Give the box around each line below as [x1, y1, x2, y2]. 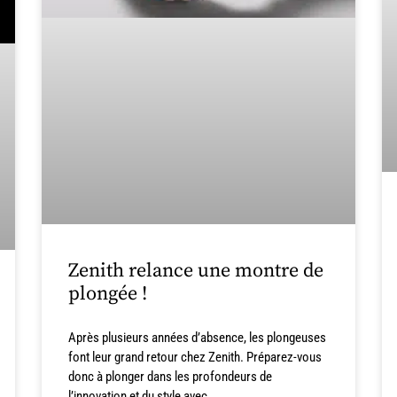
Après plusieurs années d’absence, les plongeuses [68, 329, 327, 346]
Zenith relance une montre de [68, 258, 324, 283]
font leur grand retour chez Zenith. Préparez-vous [68, 348, 323, 365]
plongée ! [68, 281, 148, 306]
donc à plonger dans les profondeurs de [68, 368, 273, 385]
